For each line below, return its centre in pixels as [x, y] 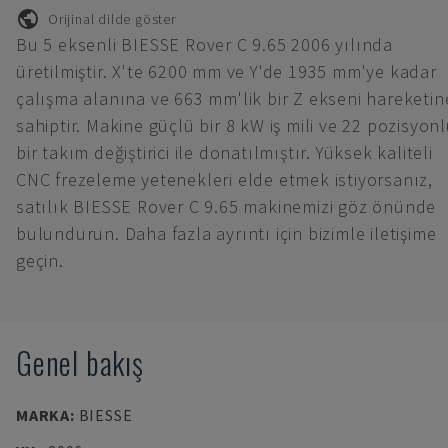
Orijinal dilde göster [112, 18]
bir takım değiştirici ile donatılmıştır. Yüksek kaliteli [224, 152]
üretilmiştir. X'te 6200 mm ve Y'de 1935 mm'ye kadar [226, 71]
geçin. [40, 260]
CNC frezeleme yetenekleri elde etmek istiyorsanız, [224, 179]
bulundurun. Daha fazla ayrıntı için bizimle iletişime [226, 233]
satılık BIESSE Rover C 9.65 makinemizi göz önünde [226, 206]
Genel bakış [80, 362]
